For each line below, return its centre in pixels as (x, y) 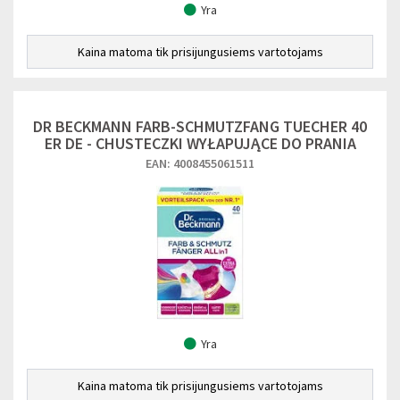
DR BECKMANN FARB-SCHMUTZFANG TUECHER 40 (200, 126)
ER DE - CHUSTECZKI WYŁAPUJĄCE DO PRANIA (200, 143)
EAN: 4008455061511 (200, 163)
